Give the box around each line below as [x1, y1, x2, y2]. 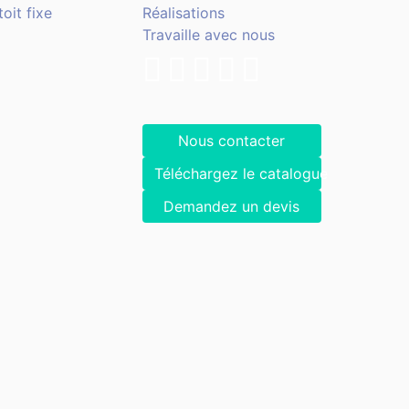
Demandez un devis [163, 197, 300, 216]
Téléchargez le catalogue [153, 164, 328, 184]
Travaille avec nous [142, 26, 275, 45]
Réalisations [142, 4, 225, 23]
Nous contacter [178, 131, 286, 151]
